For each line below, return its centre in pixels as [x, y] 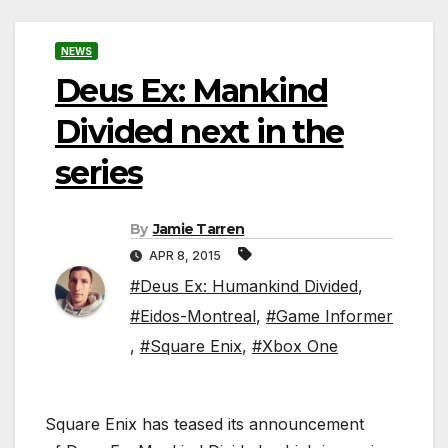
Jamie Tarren [198, 229]
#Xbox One [295, 346]
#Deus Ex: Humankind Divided [244, 286]
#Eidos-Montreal [193, 316]
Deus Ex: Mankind [191, 90]
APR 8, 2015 [185, 256]
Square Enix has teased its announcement [204, 424]
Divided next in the [199, 131]
